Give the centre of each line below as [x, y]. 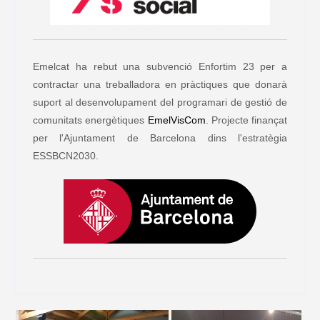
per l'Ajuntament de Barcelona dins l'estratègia [160, 137]
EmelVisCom [176, 120]
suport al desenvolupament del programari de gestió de [160, 102]
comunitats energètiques [90, 120]
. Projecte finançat [246, 120]
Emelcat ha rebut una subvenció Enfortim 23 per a [160, 66]
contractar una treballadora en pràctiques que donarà [160, 84]
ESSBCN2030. [66, 155]
